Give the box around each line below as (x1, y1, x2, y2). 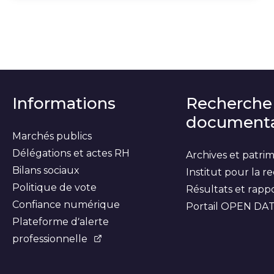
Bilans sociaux (12, 164, 80, 176)
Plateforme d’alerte (12, 215, 109, 228)
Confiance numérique (12, 198, 120, 210)
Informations (12, 93, 116, 113)
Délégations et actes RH (12, 147, 130, 159)
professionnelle (12, 232, 87, 245)
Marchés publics (12, 130, 92, 142)
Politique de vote (12, 181, 97, 193)
